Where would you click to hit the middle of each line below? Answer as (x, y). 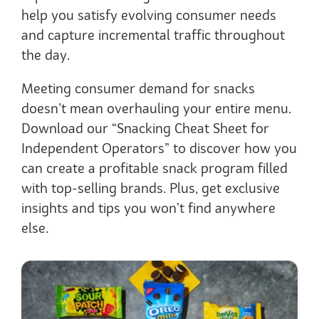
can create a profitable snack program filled (155, 169)
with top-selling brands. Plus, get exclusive (151, 189)
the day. (46, 56)
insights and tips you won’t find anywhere (148, 209)
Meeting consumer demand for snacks (138, 89)
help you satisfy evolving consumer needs (149, 16)
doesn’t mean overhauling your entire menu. (156, 109)
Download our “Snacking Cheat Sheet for (145, 129)
